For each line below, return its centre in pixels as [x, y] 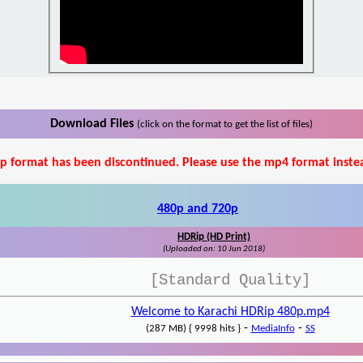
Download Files [94, 124]
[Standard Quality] [230, 281]
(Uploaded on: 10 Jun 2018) [214, 250]
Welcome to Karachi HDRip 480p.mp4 [230, 312]
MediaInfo [273, 329]
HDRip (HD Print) [214, 237]
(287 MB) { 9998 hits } [193, 329]
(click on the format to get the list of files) [225, 125]
